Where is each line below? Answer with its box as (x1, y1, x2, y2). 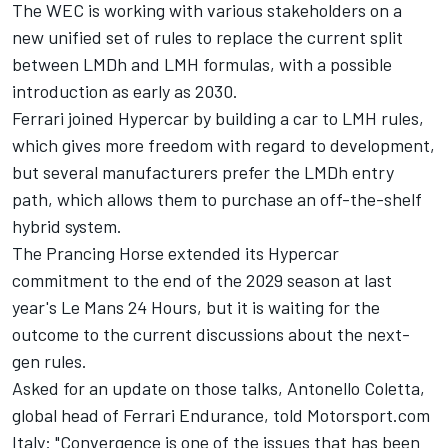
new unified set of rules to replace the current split (12, 25, 403, 48)
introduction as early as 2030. (12, 79, 238, 102)
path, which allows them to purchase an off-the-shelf (12, 187, 422, 210)
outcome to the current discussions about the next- (12, 322, 410, 345)
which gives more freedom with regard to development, (12, 133, 435, 156)
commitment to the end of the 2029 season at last (12, 268, 392, 291)
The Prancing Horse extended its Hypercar (12, 241, 339, 264)
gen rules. (12, 349, 87, 372)
